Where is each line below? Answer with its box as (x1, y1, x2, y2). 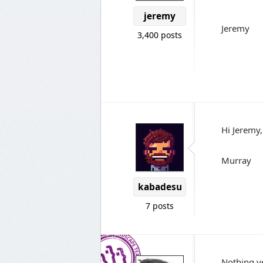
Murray (221, 154, 251, 166)
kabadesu (137, 181, 182, 193)
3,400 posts (137, 29, 182, 41)
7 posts (146, 200, 174, 211)
